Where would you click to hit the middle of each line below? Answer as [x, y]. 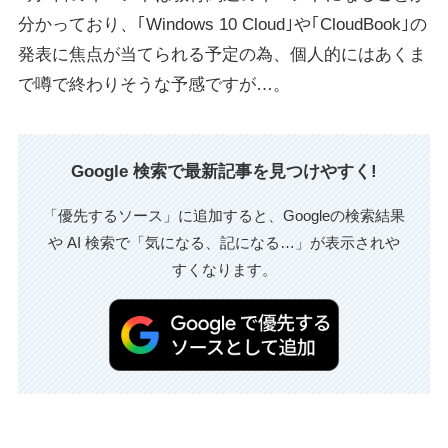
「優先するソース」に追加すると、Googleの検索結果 [224, 216]
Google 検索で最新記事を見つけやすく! [224, 171]
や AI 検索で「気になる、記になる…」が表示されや [224, 243]
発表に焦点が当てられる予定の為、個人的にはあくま [221, 54]
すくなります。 [224, 270]
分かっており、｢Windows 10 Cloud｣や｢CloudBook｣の [222, 24]
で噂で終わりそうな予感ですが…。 [153, 84]
